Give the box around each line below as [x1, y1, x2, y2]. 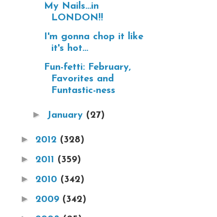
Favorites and [51, 74, 114, 84]
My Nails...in [44, 1, 99, 11]
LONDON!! [51, 13, 103, 23]
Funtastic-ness [51, 85, 115, 95]
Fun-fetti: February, [44, 62, 131, 72]
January [47, 110, 86, 120]
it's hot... [51, 43, 88, 53]
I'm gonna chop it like [44, 31, 143, 42]
